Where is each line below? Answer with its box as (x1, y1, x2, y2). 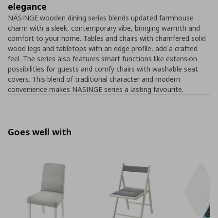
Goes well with (8, 126, 72, 138)
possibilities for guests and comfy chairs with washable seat (8, 64, 198, 73)
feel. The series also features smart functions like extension (8, 54, 197, 63)
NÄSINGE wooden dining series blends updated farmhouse (8, 13, 194, 22)
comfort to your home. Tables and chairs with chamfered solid (8, 34, 206, 43)
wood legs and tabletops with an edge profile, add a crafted (8, 44, 198, 53)
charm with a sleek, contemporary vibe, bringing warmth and (8, 23, 200, 33)
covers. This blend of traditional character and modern (8, 74, 180, 84)
